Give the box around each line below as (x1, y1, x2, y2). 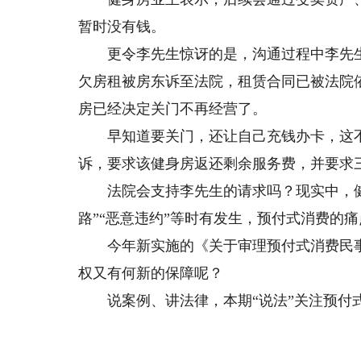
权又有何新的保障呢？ (78, 265, 224, 281)
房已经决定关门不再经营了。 (78, 101, 268, 117)
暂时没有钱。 (78, 19, 166, 35)
